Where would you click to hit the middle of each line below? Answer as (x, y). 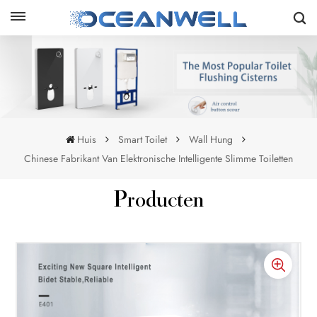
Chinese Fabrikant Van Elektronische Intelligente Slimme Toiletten (158, 158)
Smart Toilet (143, 139)
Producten (158, 202)
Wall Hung (211, 139)
